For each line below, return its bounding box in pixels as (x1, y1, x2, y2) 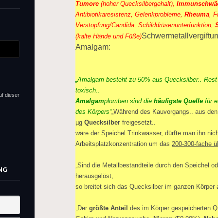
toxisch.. (75, 87, 100, 94)
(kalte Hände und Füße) (75, 33, 142, 40)
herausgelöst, (75, 172, 113, 180)
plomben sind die (104, 97, 154, 105)
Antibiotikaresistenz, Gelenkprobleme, (75, 11, 184, 18)
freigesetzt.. (120, 119, 156, 126)
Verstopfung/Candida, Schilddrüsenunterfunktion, (75, 21, 215, 29)
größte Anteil (89, 204, 128, 212)
